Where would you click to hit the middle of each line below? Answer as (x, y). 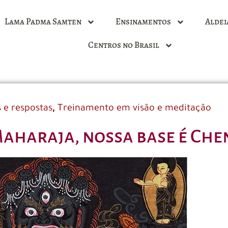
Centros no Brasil (123, 45)
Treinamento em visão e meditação (134, 109)
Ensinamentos (143, 22)
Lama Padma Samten (43, 22)
